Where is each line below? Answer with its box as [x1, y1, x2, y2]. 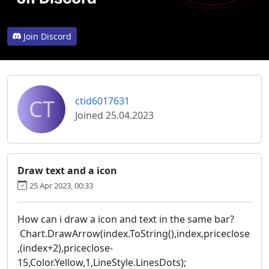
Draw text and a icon [17, 163, 117, 177]
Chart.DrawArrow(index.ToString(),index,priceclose [17, 226, 250, 240]
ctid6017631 [75, 94, 130, 107]
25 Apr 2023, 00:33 [29, 180, 93, 191]
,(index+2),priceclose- [17, 241, 113, 255]
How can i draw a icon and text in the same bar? [17, 212, 234, 226]
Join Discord [23, 30, 71, 42]
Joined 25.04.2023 [75, 108, 154, 122]
